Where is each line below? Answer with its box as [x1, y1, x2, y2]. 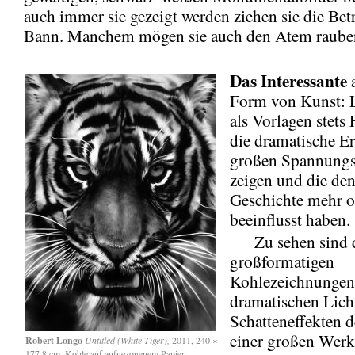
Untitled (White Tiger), [85, 333, 170, 346]
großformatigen [230, 250, 334, 273]
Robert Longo [25, 333, 82, 347]
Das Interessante [230, 67, 347, 93]
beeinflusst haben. [230, 208, 350, 231]
